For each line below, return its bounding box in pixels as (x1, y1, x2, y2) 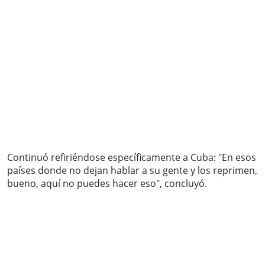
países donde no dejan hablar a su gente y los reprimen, (7, 164, 257, 177)
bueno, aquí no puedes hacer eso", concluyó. (7, 177, 207, 190)
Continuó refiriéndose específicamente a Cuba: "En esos (7, 151, 256, 164)
